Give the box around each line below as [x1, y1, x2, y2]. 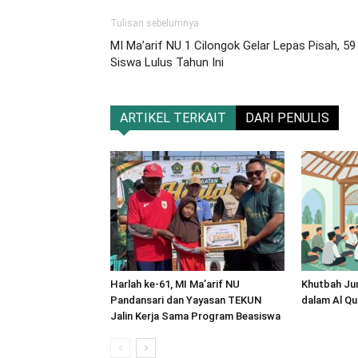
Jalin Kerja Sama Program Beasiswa [110, 310, 280, 322]
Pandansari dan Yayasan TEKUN [110, 294, 261, 306]
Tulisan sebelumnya [110, 18, 199, 29]
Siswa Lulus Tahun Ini [110, 55, 224, 70]
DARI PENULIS [245, 110, 329, 125]
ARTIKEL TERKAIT [120, 110, 226, 125]
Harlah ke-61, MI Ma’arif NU [110, 278, 240, 290]
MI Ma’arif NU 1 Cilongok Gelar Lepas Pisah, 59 [110, 38, 356, 53]
